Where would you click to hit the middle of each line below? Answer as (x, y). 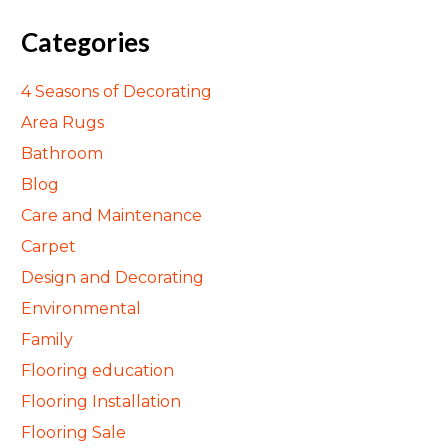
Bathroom (62, 153)
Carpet (48, 246)
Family (47, 339)
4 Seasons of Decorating (116, 91)
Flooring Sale (73, 432)
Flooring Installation (101, 401)
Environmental (81, 308)
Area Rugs (62, 122)
